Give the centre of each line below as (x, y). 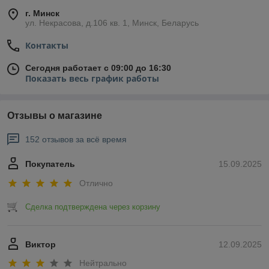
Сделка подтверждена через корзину (93, 207)
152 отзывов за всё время (76, 140)
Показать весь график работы (92, 79)
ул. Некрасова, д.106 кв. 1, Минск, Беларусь (112, 23)
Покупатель (50, 164)
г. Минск (42, 14)
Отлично (96, 183)
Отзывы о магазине (55, 116)
